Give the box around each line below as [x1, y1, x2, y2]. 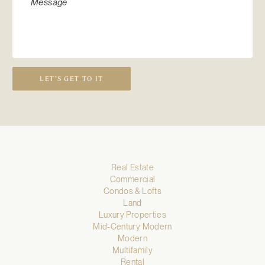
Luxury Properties [99, 210, 166, 220]
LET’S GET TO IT [40, 75, 104, 83]
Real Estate [111, 163, 154, 173]
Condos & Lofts [104, 186, 161, 196]
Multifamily [112, 245, 153, 256]
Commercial [109, 174, 156, 185]
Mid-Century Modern [93, 222, 172, 232]
